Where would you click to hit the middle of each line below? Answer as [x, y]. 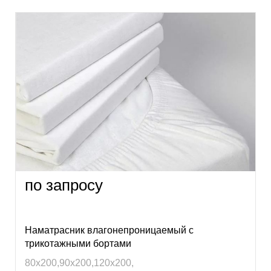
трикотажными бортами [78, 243]
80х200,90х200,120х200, [79, 263]
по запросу [64, 185]
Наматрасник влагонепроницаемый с [109, 230]
